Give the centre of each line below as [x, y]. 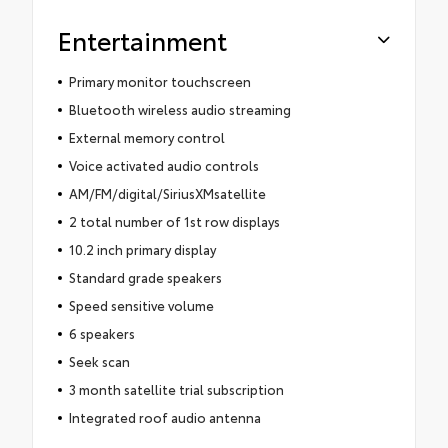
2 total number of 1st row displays [174, 220]
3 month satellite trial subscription [176, 388]
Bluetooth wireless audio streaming [179, 108]
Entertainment [142, 39]
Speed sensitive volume [141, 304]
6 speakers [101, 332]
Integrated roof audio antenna [164, 416]
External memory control [146, 136]
